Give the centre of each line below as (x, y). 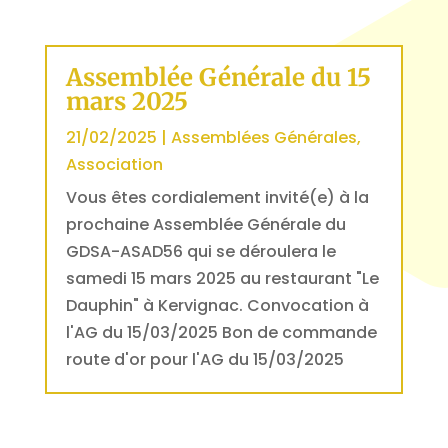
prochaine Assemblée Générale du (205, 224)
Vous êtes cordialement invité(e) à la (217, 197)
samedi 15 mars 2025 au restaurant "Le (222, 278)
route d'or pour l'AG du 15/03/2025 (204, 359)
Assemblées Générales (263, 137)
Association (114, 164)
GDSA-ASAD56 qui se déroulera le (200, 251)
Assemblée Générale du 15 (218, 77)
